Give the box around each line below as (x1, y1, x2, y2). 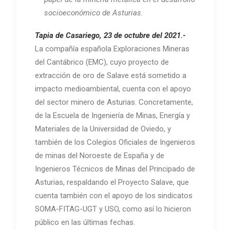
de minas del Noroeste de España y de (35, 151, 164, 161)
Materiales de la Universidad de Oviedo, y (35, 124, 171, 134)
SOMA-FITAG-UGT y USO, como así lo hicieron (35, 204, 191, 214)
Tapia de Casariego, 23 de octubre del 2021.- (35, 31, 186, 41)
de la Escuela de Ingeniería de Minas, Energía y (35, 111, 190, 121)
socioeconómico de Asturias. (44, 8, 143, 18)
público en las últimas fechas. (35, 218, 135, 227)
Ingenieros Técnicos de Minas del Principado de (35, 164, 195, 174)
